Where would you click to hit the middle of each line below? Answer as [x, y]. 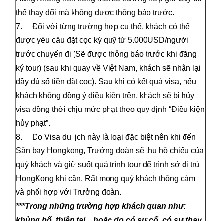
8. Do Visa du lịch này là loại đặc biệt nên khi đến [106, 137]
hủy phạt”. [33, 123]
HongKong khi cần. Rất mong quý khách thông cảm [106, 178]
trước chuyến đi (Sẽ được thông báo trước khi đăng [106, 54]
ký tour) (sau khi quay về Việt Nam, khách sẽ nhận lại [108, 68]
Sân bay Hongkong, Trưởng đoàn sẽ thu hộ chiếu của [110, 150]
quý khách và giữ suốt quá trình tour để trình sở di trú [108, 164]
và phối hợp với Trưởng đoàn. [69, 192]
